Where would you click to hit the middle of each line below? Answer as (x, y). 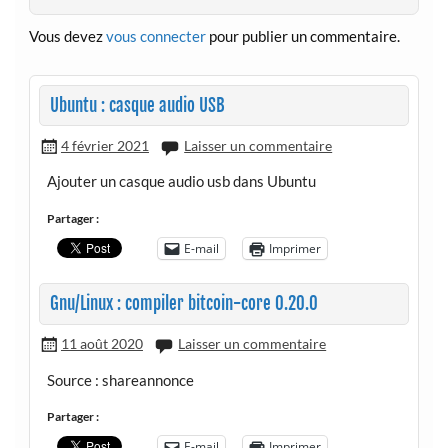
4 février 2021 (104, 145)
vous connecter (155, 36)
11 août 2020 (101, 344)
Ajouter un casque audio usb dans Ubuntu (181, 181)
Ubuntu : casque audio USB (137, 105)
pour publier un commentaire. (302, 36)
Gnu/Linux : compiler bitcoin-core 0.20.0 (184, 304)
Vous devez (67, 36)
